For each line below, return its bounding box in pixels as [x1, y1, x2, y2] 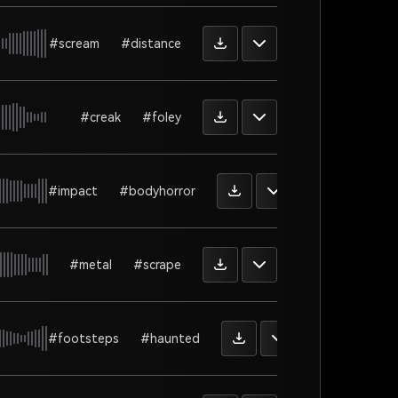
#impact [48, 183, 98, 198]
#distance [121, 36, 181, 51]
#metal [69, 257, 112, 272]
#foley [142, 109, 181, 124]
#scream [49, 36, 99, 51]
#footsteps [48, 330, 119, 346]
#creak [80, 109, 121, 124]
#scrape [133, 257, 181, 272]
